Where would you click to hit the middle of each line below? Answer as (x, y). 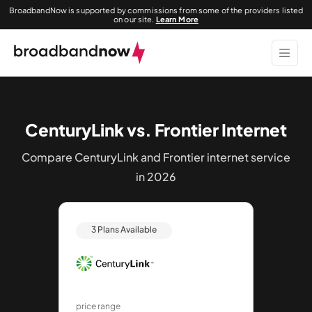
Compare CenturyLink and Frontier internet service (156, 157)
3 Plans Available (124, 229)
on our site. (135, 19)
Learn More (177, 19)
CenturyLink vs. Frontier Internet (156, 130)
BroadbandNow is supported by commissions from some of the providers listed (156, 10)
